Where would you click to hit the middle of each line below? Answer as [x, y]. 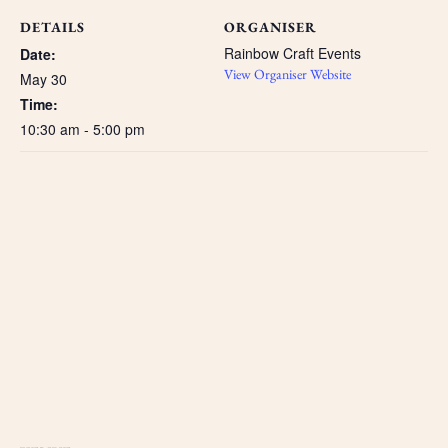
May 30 [43, 79]
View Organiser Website [287, 74]
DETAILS [52, 27]
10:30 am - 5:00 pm [82, 129]
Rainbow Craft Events [292, 53]
